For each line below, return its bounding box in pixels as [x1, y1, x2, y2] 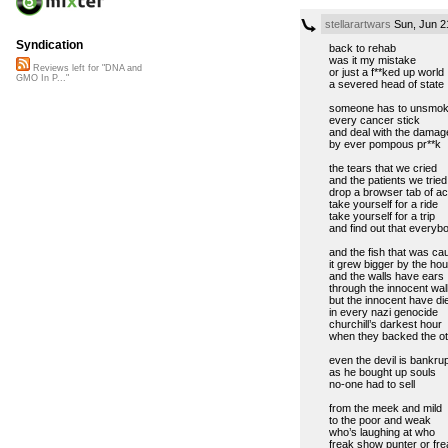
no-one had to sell [328, 377, 415, 390]
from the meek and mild [328, 401, 442, 414]
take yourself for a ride [328, 197, 438, 210]
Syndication [16, 38, 83, 53]
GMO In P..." [16, 73, 69, 84]
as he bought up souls [328, 365, 436, 378]
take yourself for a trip [328, 209, 435, 222]
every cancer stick [328, 113, 420, 126]
